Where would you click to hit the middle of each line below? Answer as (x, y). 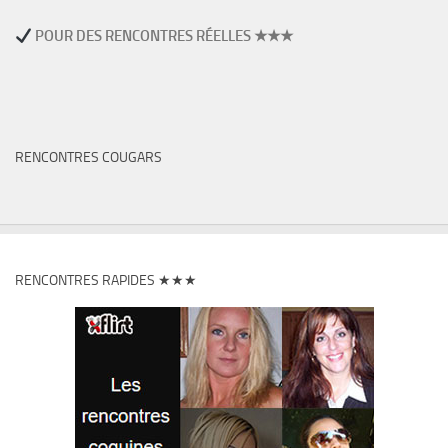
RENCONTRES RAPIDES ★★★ (106, 281)
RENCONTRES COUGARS (88, 158)
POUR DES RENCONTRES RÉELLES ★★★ (163, 36)
